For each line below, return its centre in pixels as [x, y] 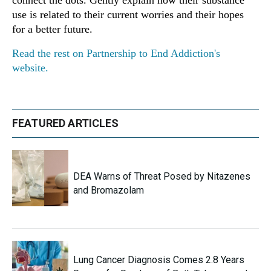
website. [30, 68]
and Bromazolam [109, 190]
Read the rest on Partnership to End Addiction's [116, 54]
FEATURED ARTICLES [66, 123]
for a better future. [52, 29]
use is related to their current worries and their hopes [128, 15]
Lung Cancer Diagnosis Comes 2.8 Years [159, 260]
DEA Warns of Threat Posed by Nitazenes [162, 176]
